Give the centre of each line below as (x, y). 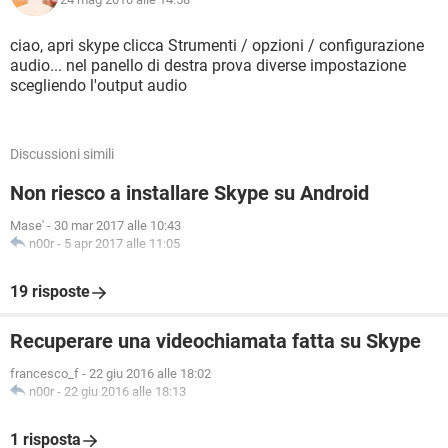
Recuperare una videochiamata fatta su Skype (215, 341)
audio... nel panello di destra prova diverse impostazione (208, 65)
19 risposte (50, 291)
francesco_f (44, 373)
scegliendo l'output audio (98, 85)
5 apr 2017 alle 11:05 (122, 243)
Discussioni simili (62, 154)
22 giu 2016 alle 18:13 (125, 391)
